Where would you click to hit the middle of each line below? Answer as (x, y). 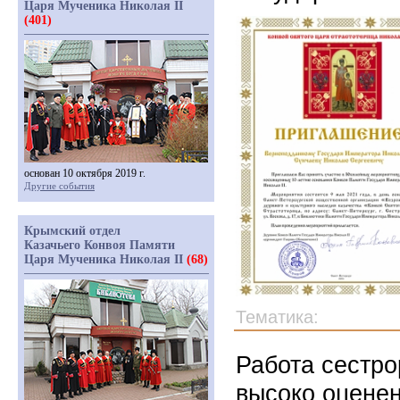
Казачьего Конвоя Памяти (100, 245)
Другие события (59, 186)
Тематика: (277, 317)
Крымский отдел (72, 231)
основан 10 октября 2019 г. (85, 173)
